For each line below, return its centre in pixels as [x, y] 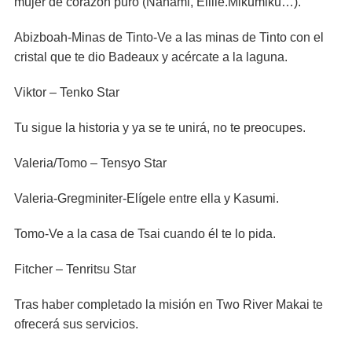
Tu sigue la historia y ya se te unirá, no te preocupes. [160, 128]
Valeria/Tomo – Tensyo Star [90, 163]
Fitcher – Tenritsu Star [75, 269]
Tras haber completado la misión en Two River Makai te [169, 304]
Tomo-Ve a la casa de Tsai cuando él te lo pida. [145, 234]
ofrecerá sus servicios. [76, 324]
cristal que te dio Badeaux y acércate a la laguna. [151, 57]
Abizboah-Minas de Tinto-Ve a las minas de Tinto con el [169, 37]
